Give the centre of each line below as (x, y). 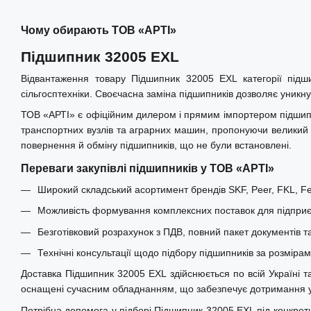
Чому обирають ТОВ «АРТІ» (99, 30)
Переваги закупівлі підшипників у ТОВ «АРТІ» (148, 168)
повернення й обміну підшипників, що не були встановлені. (156, 145)
